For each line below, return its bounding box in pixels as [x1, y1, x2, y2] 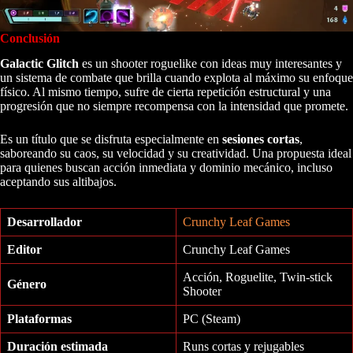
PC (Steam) [183, 312, 240, 326]
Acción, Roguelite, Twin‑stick [183, 270, 333, 284]
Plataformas [7, 312, 72, 326]
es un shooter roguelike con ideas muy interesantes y [79, 57, 342, 71]
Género [7, 277, 46, 292]
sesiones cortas [222, 132, 299, 147]
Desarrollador [7, 215, 82, 229]
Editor [7, 243, 42, 257]
